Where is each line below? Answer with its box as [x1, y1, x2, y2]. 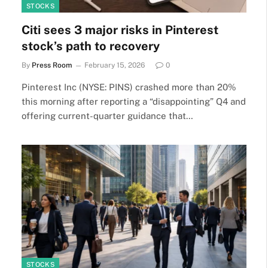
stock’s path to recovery [22, 38, 160, 53]
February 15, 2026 [84, 60, 145, 69]
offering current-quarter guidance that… [22, 110, 193, 121]
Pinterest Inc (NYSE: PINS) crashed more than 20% [22, 81, 236, 92]
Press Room [32, 60, 72, 69]
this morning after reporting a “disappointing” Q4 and [22, 96, 246, 106]
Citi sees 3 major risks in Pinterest [22, 22, 218, 37]
